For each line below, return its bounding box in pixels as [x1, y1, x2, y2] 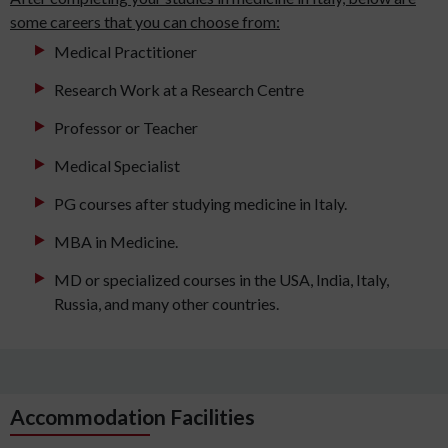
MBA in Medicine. [54, 232, 178, 252]
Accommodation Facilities [10, 404, 255, 430]
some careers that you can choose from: [10, 12, 280, 32]
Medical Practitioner [54, 42, 197, 62]
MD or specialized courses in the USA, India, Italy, [54, 270, 389, 290]
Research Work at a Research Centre [54, 80, 304, 100]
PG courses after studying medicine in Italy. [54, 194, 347, 214]
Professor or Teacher [54, 118, 198, 138]
